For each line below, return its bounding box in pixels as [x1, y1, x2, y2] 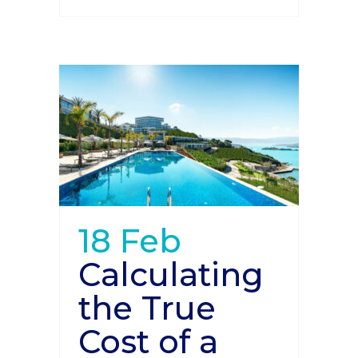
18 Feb [78, 221, 181, 261]
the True [78, 288, 216, 328]
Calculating [78, 255, 264, 294]
